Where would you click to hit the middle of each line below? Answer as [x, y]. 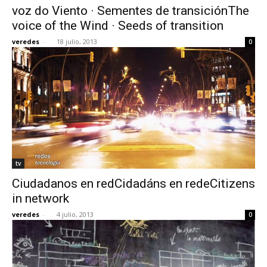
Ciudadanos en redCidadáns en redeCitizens [133, 183]
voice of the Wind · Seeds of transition [118, 25]
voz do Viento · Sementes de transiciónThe [131, 10]
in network [41, 198]
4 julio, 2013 [75, 214]
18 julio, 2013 [77, 41]
